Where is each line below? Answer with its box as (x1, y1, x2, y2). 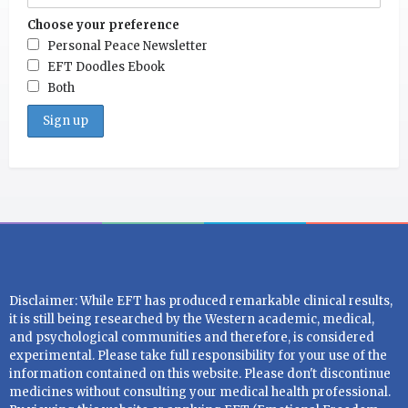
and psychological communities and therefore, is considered (9, 330, 374, 346)
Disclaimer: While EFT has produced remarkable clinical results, (9, 293, 393, 310)
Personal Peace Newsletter (47, 38, 208, 55)
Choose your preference (27, 17, 179, 34)
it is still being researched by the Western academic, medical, (9, 311, 374, 328)
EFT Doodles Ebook (47, 59, 165, 76)
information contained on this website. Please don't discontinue (9, 366, 391, 382)
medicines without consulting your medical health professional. (9, 384, 391, 401)
